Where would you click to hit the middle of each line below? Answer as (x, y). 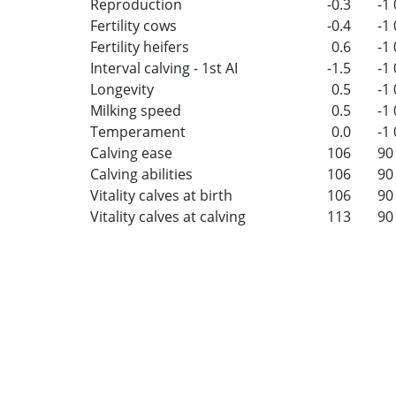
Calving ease (131, 152)
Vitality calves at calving (168, 216)
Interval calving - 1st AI (164, 68)
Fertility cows (133, 25)
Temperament (138, 131)
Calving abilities (141, 174)
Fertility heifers (140, 46)
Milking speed (136, 110)
